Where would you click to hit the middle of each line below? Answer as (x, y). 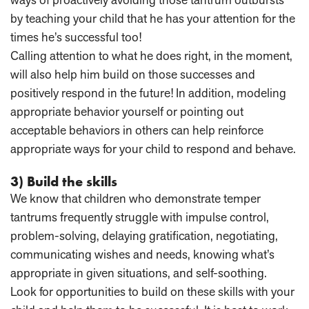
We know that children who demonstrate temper (136, 199)
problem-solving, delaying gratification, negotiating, (144, 236)
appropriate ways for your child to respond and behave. (153, 149)
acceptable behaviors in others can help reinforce (137, 130)
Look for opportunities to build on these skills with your (152, 292)
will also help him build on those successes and (133, 74)
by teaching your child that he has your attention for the (153, 19)
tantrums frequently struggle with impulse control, (140, 217)
